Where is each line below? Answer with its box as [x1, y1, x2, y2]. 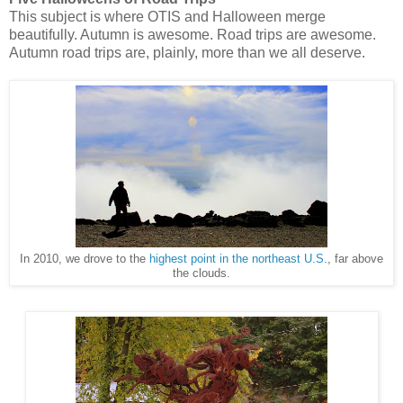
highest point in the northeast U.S [149, 253, 324, 266]
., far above [324, 253, 383, 266]
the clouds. [173, 267, 230, 281]
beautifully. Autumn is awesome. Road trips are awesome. [9, 27, 376, 43]
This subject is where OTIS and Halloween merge [9, 9, 326, 25]
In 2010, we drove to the [20, 253, 149, 266]
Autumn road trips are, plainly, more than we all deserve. [9, 45, 365, 61]
